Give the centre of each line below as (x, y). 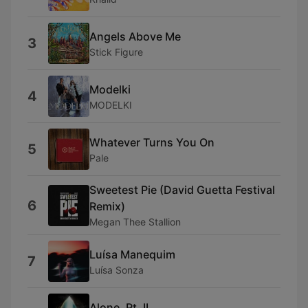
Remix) (107, 206)
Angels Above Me (135, 36)
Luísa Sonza (117, 269)
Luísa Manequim (132, 254)
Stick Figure (116, 52)
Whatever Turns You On (152, 142)
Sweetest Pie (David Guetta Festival (182, 190)
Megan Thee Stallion (135, 222)
